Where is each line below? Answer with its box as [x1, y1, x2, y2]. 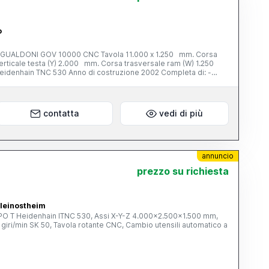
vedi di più [159, 108, 203, 118]
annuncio [202, 151, 234, 160]
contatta [43, 108, 79, 118]
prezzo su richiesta [137, 165, 229, 177]
